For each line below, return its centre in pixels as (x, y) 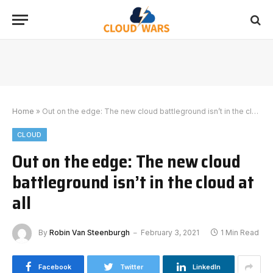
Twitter (131, 267)
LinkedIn (206, 267)
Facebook (55, 267)
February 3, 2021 (170, 233)
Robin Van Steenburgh (90, 233)
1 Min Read (240, 233)
